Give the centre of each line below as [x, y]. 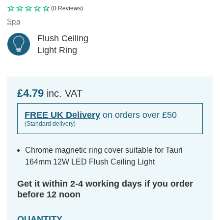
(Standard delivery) [50, 124]
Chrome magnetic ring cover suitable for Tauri [104, 150]
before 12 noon [49, 194]
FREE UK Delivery [62, 115]
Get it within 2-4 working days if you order [105, 183]
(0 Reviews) [67, 8]
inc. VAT [65, 93]
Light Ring [57, 50]
